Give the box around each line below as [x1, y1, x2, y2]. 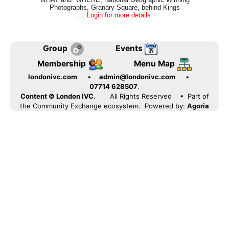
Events [116, 43, 145, 53]
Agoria [187, 102, 209, 110]
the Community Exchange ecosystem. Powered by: [20, 102, 185, 110]
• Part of [179, 92, 209, 101]
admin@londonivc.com [99, 73, 175, 81]
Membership [37, 58, 88, 68]
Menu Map [133, 58, 177, 68]
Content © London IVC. [20, 92, 96, 101]
